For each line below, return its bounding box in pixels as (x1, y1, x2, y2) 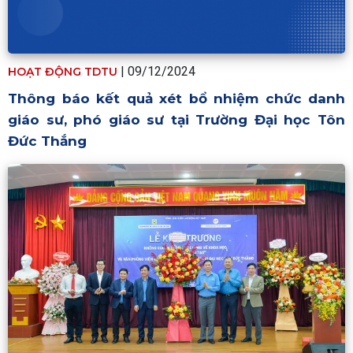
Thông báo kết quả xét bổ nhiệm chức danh (8, 90, 345, 106)
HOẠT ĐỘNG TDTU (8, 64, 117, 79)
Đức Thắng (8, 132, 87, 149)
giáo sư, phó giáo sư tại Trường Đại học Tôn (8, 111, 345, 128)
